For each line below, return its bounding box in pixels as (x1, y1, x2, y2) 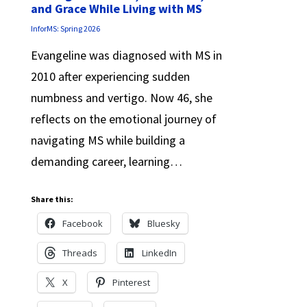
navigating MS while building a (30, 132, 185, 148)
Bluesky (147, 217, 180, 230)
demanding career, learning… (30, 153, 182, 169)
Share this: (30, 193, 73, 204)
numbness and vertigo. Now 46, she (30, 89, 212, 106)
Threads (62, 246, 97, 259)
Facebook (62, 217, 103, 230)
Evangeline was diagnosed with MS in (30, 47, 222, 63)
